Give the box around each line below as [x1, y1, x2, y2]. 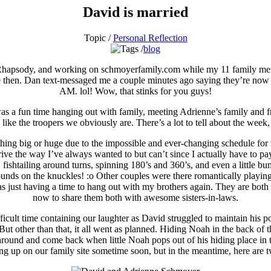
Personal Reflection [113, 32, 188, 43]
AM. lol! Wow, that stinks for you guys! [59, 85, 212, 96]
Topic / [83, 32, 113, 43]
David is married [83, 4, 188, 20]
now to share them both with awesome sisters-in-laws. [33, 192, 238, 203]
